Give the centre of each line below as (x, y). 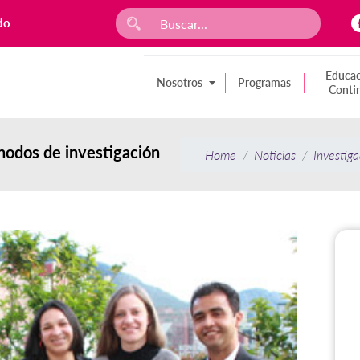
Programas (264, 83)
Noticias (275, 155)
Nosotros (180, 83)
